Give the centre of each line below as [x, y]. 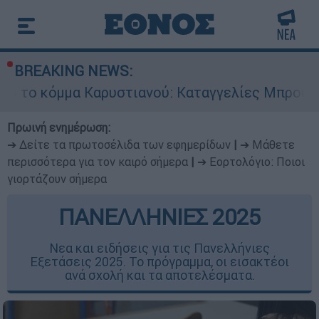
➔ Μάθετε [267, 145]
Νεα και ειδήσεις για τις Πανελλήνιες [159, 248]
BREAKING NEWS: [73, 71]
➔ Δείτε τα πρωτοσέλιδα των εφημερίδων [119, 145]
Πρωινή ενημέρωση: [59, 127]
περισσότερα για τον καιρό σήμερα [98, 162]
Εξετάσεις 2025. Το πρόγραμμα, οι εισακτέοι [159, 262]
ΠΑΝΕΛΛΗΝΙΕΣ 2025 [159, 217]
